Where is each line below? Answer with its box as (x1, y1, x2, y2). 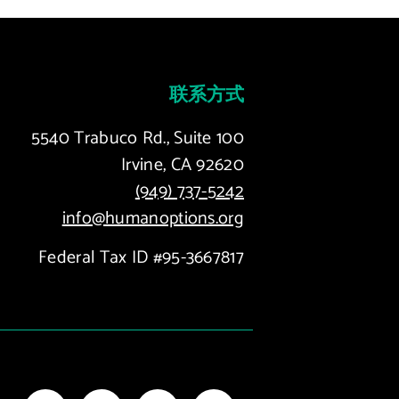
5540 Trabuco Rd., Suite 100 (30, 124, 244, 153)
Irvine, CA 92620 (121, 151, 244, 180)
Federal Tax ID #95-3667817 (38, 243, 244, 273)
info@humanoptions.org (61, 204, 244, 233)
